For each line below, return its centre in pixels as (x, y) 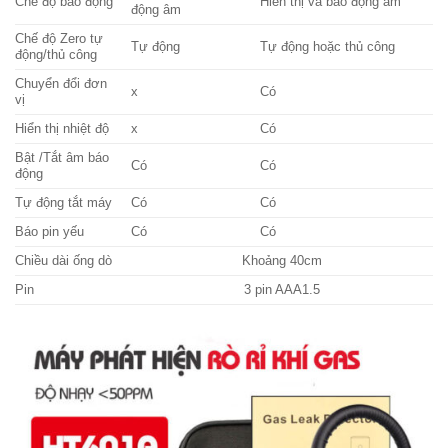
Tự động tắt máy (63, 202)
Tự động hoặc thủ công (328, 46)
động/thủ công (56, 54)
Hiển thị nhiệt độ (62, 128)
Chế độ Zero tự (59, 38)
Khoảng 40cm (282, 260)
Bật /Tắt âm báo (62, 157)
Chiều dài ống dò (63, 260)
